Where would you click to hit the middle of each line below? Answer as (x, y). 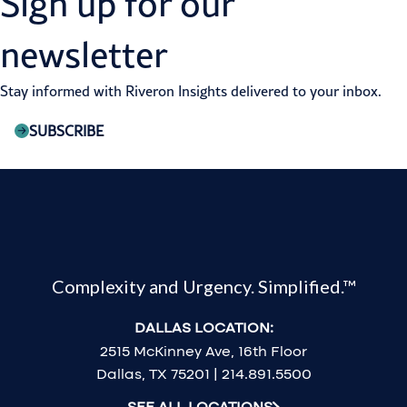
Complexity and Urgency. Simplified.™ (203, 287)
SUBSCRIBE (66, 131)
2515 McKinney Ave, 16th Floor (203, 352)
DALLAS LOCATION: (203, 328)
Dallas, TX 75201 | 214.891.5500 (203, 374)
